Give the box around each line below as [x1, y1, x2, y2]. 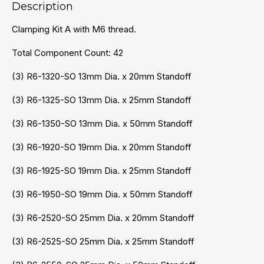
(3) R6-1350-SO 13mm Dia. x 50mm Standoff [12, 118, 193, 130]
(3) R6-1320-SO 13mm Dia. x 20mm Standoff [12, 71, 192, 82]
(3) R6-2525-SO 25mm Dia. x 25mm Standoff [12, 236, 194, 247]
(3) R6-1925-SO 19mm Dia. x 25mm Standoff [12, 165, 192, 177]
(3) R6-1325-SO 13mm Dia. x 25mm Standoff [12, 94, 192, 106]
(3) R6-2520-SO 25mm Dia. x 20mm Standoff [12, 212, 194, 224]
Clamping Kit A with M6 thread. [12, 24, 136, 35]
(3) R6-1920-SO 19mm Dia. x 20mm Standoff [12, 141, 192, 153]
